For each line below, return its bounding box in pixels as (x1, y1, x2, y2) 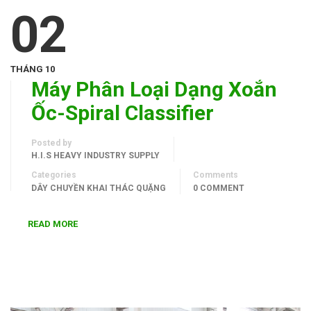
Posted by (31, 137, 72, 148)
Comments (193, 169, 238, 180)
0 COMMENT (193, 183, 244, 193)
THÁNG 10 (10, 63, 55, 74)
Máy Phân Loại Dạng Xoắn (31, 76, 277, 101)
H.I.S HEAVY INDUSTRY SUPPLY (31, 150, 160, 160)
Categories (31, 169, 76, 180)
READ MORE (28, 218, 78, 229)
